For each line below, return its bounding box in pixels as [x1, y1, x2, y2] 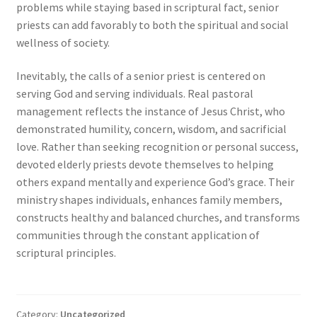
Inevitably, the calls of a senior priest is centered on [16, 69, 265, 83]
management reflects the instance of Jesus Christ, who [16, 104, 285, 119]
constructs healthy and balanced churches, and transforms [16, 210, 300, 225]
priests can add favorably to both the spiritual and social [16, 17, 289, 32]
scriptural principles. [16, 246, 116, 260]
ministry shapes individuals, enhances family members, [16, 192, 282, 207]
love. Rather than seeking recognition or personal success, [16, 139, 299, 154]
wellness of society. [16, 35, 110, 50]
